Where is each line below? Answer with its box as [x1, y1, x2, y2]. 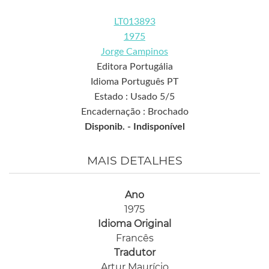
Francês [115, 232, 154, 244]
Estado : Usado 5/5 [94, 92, 175, 102]
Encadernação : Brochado [80, 107, 189, 117]
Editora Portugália [96, 62, 173, 72]
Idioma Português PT [91, 77, 178, 87]
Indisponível [133, 122, 185, 132]
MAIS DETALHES [86, 154, 183, 168]
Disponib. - [84, 122, 133, 132]
